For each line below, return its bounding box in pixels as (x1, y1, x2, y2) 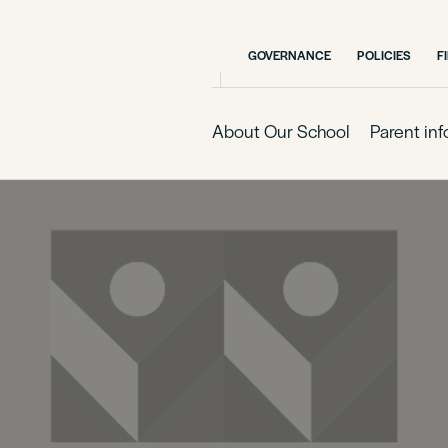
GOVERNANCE (248, 46, 331, 64)
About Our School (212, 118, 350, 143)
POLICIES (357, 46, 411, 64)
